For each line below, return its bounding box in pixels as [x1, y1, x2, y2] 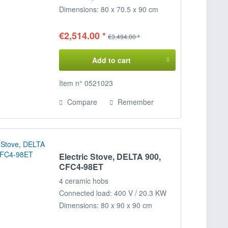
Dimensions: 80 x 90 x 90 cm [59, 199, 153, 210]
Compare [65, 97, 98, 107]
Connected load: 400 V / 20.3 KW [59, 187, 167, 198]
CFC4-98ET [59, 160, 104, 173]
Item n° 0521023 [59, 78, 113, 89]
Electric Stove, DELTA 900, [59, 150, 161, 162]
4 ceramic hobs [59, 175, 109, 186]
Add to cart [92, 55, 131, 66]
